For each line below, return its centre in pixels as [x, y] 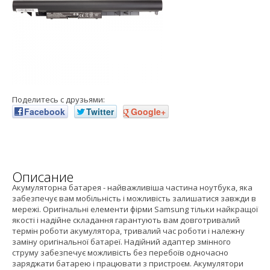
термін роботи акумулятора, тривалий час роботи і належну [128, 231]
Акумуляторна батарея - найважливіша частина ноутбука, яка [132, 188]
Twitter [100, 112]
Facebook [45, 112]
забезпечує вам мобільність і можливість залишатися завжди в [134, 199]
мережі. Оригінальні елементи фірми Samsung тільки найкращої [135, 209]
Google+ [148, 112]
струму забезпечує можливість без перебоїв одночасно [120, 253]
